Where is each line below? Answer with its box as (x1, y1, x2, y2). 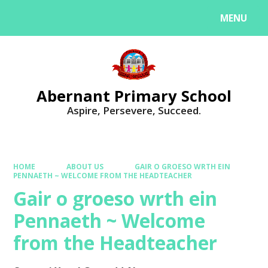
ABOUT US (66, 161, 103, 171)
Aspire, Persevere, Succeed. (67, 103, 201, 117)
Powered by (12, 14, 62, 26)
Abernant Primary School (36, 86, 232, 106)
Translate (83, 14, 123, 26)
